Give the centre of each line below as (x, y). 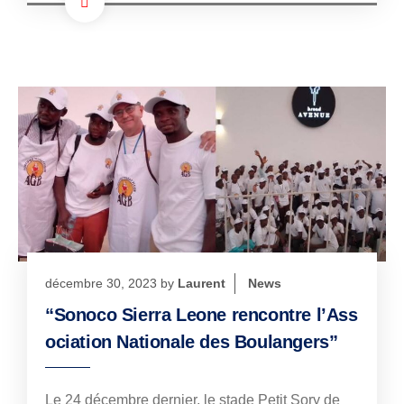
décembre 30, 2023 (101, 284)
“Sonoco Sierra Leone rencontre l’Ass (202, 315)
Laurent (202, 284)
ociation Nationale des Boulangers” (192, 342)
